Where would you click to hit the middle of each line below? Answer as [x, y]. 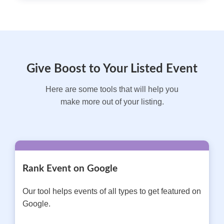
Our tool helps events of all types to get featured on [112, 191]
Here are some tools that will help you [112, 89]
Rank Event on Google [70, 168]
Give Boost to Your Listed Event [112, 69]
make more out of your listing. [112, 102]
